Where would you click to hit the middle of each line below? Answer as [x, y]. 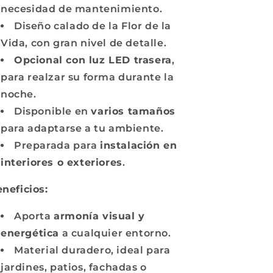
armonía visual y [99, 216]
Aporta [34, 216]
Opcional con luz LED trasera [93, 60]
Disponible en [53, 111]
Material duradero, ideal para [92, 250]
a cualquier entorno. [115, 233]
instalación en [139, 145]
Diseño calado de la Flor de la [93, 26]
